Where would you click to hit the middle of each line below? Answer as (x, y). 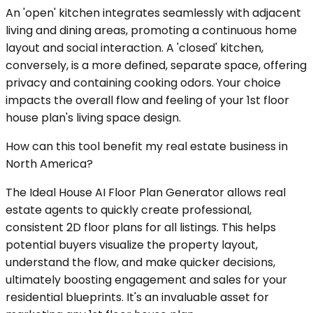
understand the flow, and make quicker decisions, (140, 263)
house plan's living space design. (93, 118)
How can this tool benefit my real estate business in (147, 147)
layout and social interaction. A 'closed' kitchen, (134, 48)
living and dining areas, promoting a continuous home (151, 31)
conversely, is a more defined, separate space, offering (156, 66)
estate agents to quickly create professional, (129, 210)
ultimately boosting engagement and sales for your (146, 280)
